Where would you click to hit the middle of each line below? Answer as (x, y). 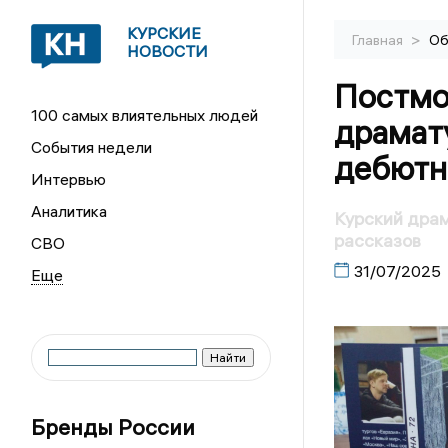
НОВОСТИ (168, 51)
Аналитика (69, 211)
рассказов (377, 241)
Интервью (69, 179)
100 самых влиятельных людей (145, 115)
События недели (92, 147)
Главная (378, 40)
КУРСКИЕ (164, 33)
